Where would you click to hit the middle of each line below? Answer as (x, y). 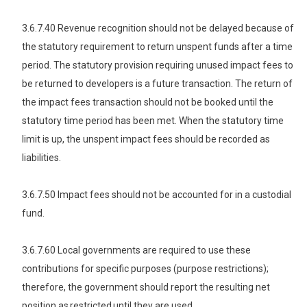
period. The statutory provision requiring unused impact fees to (158, 65)
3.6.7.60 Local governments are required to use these (136, 250)
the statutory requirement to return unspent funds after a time (157, 46)
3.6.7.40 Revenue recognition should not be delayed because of (158, 28)
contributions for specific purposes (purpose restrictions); (145, 268)
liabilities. (42, 157)
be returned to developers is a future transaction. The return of (157, 83)
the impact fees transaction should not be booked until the (148, 102)
